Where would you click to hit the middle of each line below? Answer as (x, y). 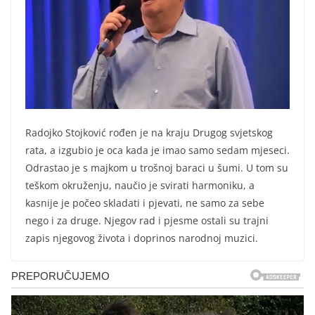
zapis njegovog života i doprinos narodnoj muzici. (142, 238)
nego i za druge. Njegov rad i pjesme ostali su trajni (147, 221)
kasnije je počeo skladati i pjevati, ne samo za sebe (145, 203)
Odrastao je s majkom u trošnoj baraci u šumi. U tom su (157, 168)
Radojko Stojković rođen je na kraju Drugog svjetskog (149, 133)
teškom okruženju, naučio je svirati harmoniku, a (140, 186)
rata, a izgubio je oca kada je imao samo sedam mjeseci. (157, 150)
